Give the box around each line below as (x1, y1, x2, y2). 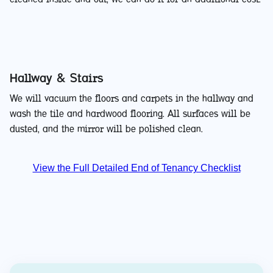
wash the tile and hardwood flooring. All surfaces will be (10, 107, 250, 119)
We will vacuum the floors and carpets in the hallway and (10, 92, 253, 104)
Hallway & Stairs (10, 70, 104, 85)
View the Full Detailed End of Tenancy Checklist (32, 162, 241, 173)
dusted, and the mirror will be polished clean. (10, 122, 203, 135)
